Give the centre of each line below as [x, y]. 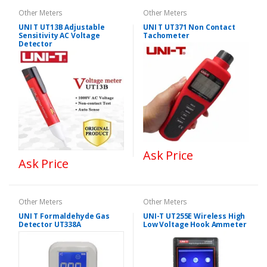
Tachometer [166, 35]
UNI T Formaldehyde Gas [64, 216]
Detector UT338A [50, 225]
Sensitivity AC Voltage [59, 35]
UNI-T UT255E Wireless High [194, 216]
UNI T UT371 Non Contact [189, 27]
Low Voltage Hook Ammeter [195, 225]
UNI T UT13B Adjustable [62, 27]
